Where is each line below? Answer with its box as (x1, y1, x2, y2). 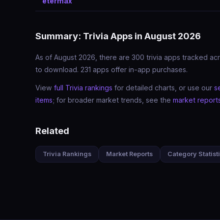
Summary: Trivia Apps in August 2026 (35, 30, 201, 41)
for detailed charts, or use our (112, 83, 214, 92)
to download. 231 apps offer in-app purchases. (35, 65, 188, 74)
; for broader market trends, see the (53, 96, 173, 104)
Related (35, 125, 69, 136)
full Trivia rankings (54, 83, 112, 92)
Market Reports (106, 150, 153, 158)
